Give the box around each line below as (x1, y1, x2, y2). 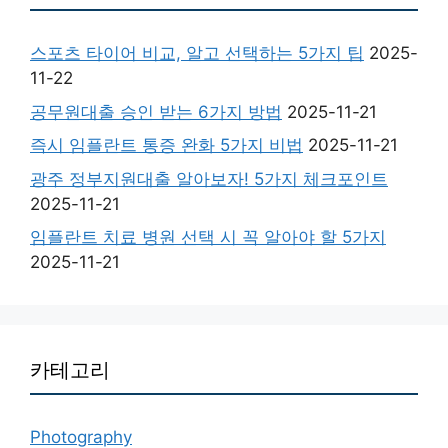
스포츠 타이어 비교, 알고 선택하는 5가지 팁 (30, 43, 364, 63)
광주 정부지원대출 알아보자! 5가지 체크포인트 (30, 168, 388, 189)
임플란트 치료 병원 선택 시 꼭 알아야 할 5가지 (30, 227, 386, 247)
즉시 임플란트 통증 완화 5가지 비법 (30, 135, 303, 155)
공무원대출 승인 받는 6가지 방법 (30, 101, 282, 122)
